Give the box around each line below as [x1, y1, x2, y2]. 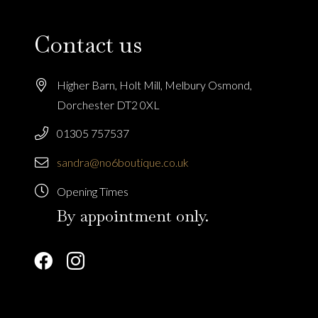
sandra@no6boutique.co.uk [57, 155, 189, 170]
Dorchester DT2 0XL [57, 97, 160, 111]
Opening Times [57, 185, 128, 199]
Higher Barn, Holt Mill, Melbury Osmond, [57, 77, 252, 92]
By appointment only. [57, 206, 209, 227]
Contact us [34, 29, 142, 59]
